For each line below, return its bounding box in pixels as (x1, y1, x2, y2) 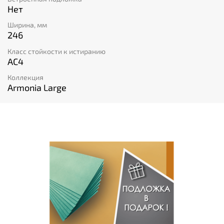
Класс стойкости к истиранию (7, 46, 105, 55)
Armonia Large (7, 81, 66, 93)
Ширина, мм (7, 20, 47, 29)
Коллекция (7, 72, 43, 81)
